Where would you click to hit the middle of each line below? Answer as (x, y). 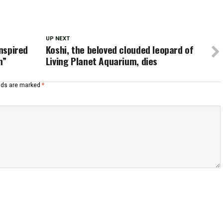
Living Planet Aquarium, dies (102, 61)
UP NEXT (57, 39)
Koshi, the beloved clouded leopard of (119, 50)
